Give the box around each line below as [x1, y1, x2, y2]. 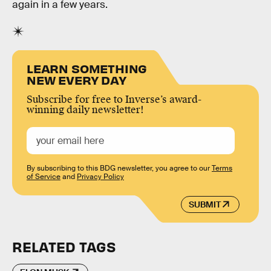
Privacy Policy [77, 172, 124, 182]
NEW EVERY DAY [27, 72, 126, 88]
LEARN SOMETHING [27, 60, 148, 76]
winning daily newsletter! [27, 103, 144, 117]
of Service [27, 172, 60, 182]
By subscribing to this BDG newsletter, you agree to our [27, 163, 212, 174]
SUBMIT [188, 198, 221, 210]
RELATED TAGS [12, 238, 116, 256]
